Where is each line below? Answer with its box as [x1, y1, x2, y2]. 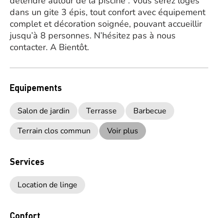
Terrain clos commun [18, 126, 91, 136]
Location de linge [18, 180, 77, 190]
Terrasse [86, 106, 117, 116]
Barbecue [133, 106, 166, 116]
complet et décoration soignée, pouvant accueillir [10, 18, 202, 30]
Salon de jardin [18, 106, 70, 116]
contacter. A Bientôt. [10, 41, 89, 53]
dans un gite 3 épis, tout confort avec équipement [10, 6, 205, 18]
